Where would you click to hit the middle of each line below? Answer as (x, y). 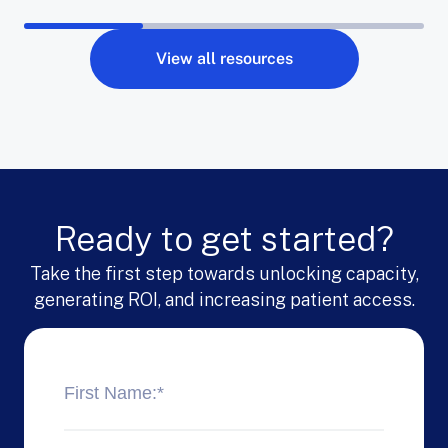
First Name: (110, 393)
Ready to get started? (224, 239)
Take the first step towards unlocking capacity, (224, 274)
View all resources (224, 59)
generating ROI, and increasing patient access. (224, 300)
